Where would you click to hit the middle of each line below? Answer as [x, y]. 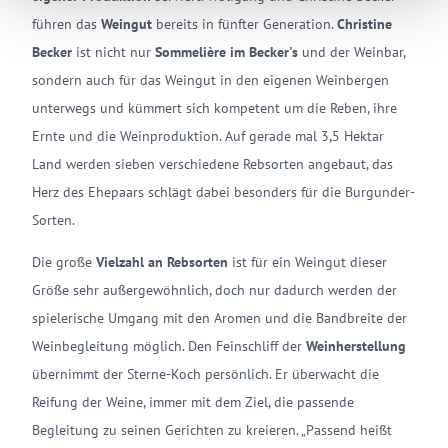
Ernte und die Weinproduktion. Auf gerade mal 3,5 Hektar [208, 136]
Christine [364, 24]
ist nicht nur [113, 52]
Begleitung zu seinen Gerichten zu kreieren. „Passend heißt [212, 430]
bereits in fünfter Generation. [246, 24]
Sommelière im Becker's [226, 52]
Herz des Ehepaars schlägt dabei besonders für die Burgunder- [223, 192]
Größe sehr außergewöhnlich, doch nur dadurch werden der [214, 290]
